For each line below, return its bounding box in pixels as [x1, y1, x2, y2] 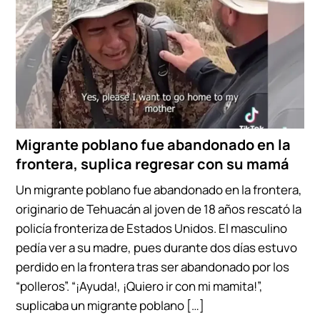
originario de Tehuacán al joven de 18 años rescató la [16, 201, 302, 218]
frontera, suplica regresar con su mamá [16, 154, 290, 174]
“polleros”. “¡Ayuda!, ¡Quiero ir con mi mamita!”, [16, 278, 264, 295]
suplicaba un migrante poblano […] [16, 297, 205, 314]
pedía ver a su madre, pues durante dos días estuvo [16, 239, 298, 256]
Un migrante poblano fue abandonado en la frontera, [16, 181, 303, 199]
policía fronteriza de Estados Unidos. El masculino [16, 220, 288, 237]
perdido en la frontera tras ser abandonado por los [16, 259, 290, 276]
